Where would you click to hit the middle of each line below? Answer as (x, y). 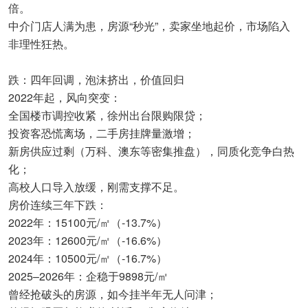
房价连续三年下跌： (58, 204)
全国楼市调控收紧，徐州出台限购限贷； (107, 115)
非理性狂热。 (41, 43)
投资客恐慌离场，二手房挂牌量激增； (102, 133)
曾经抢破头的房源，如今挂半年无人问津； (113, 294)
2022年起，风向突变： (65, 97)
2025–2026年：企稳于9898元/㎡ (88, 276)
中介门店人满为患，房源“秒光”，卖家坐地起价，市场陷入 (149, 25)
